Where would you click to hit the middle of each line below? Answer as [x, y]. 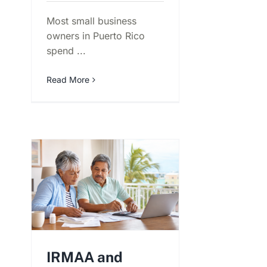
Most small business [91, 21]
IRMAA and [85, 257]
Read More [68, 80]
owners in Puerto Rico [96, 36]
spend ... [66, 51]
